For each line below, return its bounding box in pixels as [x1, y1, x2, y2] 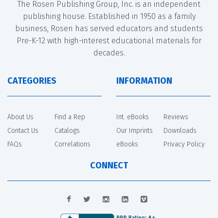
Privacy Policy [163, 140, 205, 148]
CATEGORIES [7, 75, 56, 86]
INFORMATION [116, 75, 172, 86]
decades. [93, 48, 125, 57]
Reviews [163, 112, 188, 121]
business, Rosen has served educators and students [15, 23, 203, 33]
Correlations [54, 140, 91, 148]
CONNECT [90, 160, 128, 171]
